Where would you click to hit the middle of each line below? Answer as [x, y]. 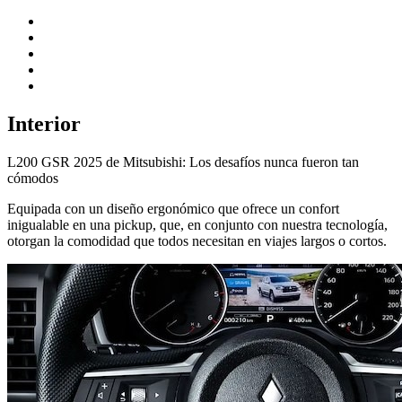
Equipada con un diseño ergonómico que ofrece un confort [173, 209]
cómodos [33, 179]
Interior [44, 124]
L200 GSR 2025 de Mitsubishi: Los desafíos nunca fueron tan [183, 162]
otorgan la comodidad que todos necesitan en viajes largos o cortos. [197, 241]
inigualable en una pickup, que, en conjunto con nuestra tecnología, [197, 225]
